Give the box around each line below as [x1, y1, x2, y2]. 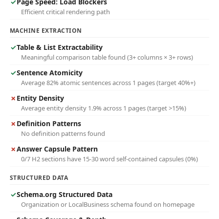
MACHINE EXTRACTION [10, 26, 82, 35]
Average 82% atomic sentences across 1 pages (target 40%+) [21, 78, 196, 87]
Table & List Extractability [17, 43, 103, 52]
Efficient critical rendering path [21, 7, 110, 16]
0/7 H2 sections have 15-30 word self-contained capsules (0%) [21, 154, 198, 163]
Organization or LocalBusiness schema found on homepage [21, 200, 195, 209]
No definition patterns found [21, 129, 105, 138]
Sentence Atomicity [17, 68, 83, 77]
